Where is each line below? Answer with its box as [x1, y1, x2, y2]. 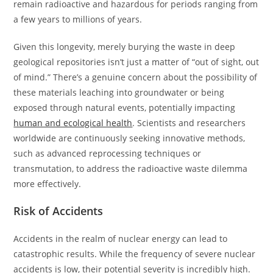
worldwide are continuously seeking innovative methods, [13, 132, 246, 144]
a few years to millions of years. [13, 13, 143, 25]
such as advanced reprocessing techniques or [13, 147, 202, 159]
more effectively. [13, 177, 82, 190]
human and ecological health [13, 116, 133, 129]
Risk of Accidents [13, 203, 104, 218]
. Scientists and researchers [132, 116, 246, 129]
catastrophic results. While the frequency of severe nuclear [13, 247, 256, 260]
